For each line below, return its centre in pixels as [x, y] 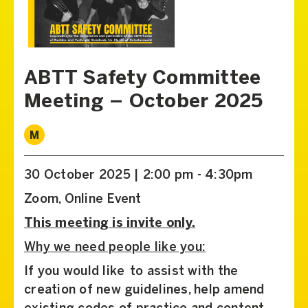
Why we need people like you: [115, 247]
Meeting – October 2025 [144, 102]
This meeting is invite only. [110, 223]
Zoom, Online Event [83, 199]
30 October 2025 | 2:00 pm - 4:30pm [139, 175]
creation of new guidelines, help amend [144, 290]
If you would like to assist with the [131, 272]
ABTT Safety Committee [143, 78]
